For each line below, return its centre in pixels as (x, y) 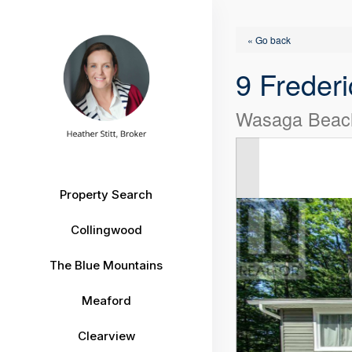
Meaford (106, 301)
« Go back (269, 40)
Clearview (106, 336)
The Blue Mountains (106, 265)
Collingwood (106, 230)
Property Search (106, 194)
